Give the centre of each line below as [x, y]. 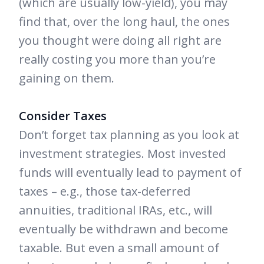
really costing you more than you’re [117, 60]
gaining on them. [67, 78]
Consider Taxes [63, 116]
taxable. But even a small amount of [119, 248]
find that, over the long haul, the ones [124, 22]
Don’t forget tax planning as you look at [129, 135]
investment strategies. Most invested [122, 154]
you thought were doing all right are [120, 41]
